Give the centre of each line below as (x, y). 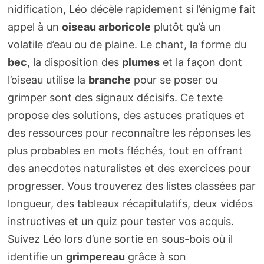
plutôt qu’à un (186, 27)
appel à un (34, 27)
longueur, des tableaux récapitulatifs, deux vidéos (130, 204)
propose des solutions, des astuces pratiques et (126, 115)
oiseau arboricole (106, 27)
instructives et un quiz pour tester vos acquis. (121, 222)
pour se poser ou (174, 80)
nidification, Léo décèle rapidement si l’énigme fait (131, 9)
